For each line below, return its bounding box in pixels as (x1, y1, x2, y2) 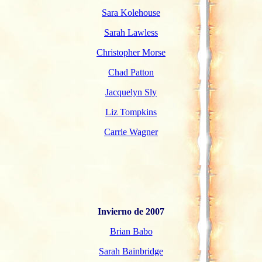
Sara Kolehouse (102, 8, 160, 18)
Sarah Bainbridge (99, 246, 163, 256)
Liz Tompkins (105, 107, 157, 117)
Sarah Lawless (104, 27, 158, 37)
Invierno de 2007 (98, 206, 164, 216)
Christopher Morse (96, 47, 166, 57)
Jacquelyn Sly (105, 87, 157, 97)
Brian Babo (109, 226, 153, 236)
